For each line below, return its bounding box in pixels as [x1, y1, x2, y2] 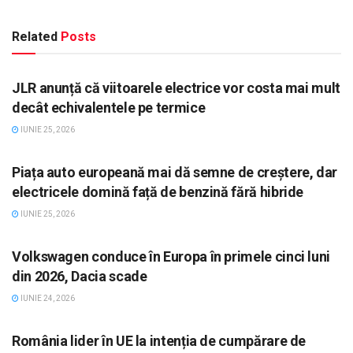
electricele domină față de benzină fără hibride [12, 183, 304, 200]
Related [12, 28, 58, 44]
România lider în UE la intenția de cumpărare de [12, 332, 307, 349]
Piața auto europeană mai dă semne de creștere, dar [12, 163, 338, 180]
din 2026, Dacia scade [12, 267, 147, 284]
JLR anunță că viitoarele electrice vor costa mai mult [12, 79, 340, 96]
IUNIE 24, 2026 [19, 293, 75, 303]
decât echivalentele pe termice [12, 98, 206, 116]
